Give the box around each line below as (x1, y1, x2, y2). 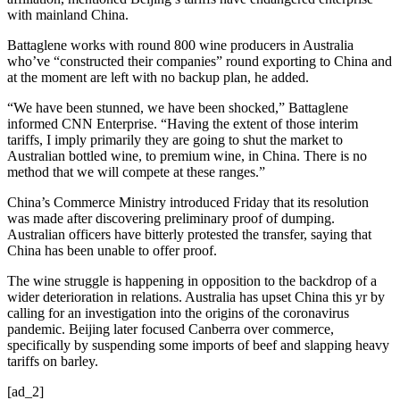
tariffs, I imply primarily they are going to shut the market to (7, 131, 343, 147)
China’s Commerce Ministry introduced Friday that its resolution (7, 194, 369, 210)
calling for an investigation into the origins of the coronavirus (7, 304, 349, 321)
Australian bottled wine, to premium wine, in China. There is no (7, 147, 367, 163)
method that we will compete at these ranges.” (7, 163, 265, 179)
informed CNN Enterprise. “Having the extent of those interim (7, 115, 358, 131)
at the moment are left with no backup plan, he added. (7, 69, 309, 85)
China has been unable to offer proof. (7, 242, 217, 258)
